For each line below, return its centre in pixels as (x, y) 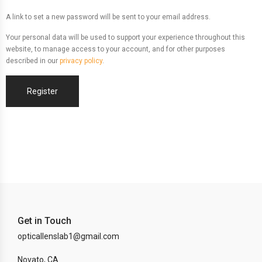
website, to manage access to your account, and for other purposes (116, 49)
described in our (33, 61)
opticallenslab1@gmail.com (68, 236)
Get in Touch (44, 221)
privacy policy (81, 61)
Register (42, 91)
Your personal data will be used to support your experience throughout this (125, 37)
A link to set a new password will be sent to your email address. (108, 17)
